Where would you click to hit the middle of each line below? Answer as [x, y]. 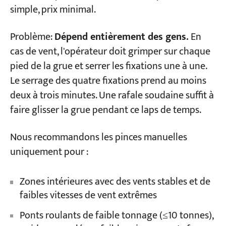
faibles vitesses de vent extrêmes [88, 196]
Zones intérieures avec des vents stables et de [115, 182]
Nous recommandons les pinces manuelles [98, 138]
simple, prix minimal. [53, 10]
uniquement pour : [49, 152]
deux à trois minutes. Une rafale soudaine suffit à [112, 96]
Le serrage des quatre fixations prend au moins [108, 81]
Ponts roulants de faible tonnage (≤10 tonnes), [116, 215]
